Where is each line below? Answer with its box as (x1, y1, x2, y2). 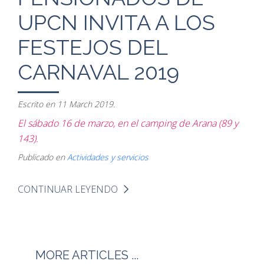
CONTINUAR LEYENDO (18, 182, 118, 196)
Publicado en (18, 151, 67, 163)
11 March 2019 (57, 98, 113, 110)
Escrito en (18, 98, 57, 110)
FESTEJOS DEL (18, 34, 167, 60)
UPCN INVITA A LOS (18, 9, 215, 35)
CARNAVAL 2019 (18, 59, 179, 84)
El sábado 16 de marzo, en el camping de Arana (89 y (18, 116, 238, 130)
